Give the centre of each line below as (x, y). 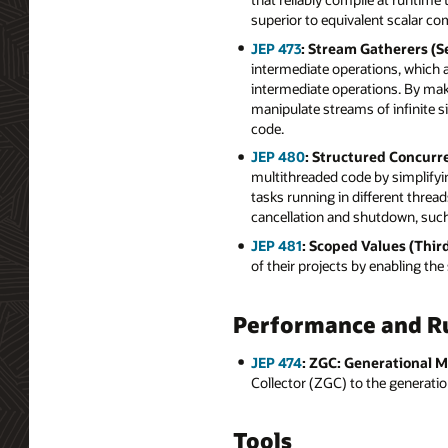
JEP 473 (275, 48)
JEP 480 (277, 157)
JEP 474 (276, 362)
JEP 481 (276, 245)
